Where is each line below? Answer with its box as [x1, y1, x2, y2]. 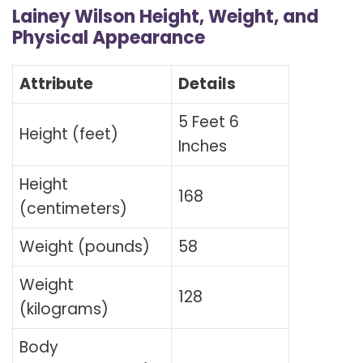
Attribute [19, 73, 93, 96]
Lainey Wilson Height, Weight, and [12, 4, 318, 30]
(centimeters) [19, 198, 127, 220]
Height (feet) [19, 123, 118, 146]
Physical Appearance [12, 25, 205, 51]
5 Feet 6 [178, 111, 239, 134]
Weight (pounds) [19, 236, 150, 258]
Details [178, 73, 236, 96]
